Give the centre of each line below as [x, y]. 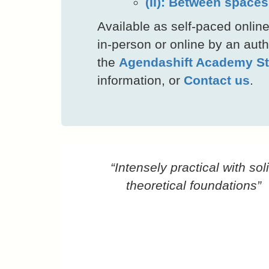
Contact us [217, 80]
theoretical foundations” [193, 185]
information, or [141, 80]
